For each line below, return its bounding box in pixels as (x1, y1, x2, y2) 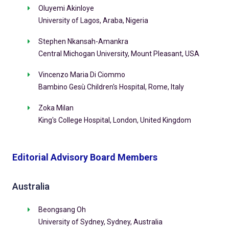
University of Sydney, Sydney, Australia (38, 218, 163, 226)
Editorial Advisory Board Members (12, 152, 157, 163)
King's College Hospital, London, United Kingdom (38, 116, 191, 125)
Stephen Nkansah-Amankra (38, 37, 128, 46)
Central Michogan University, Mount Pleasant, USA (38, 50, 199, 58)
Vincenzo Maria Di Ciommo (38, 71, 125, 79)
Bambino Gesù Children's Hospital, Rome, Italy (38, 83, 184, 91)
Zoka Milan (38, 104, 74, 112)
